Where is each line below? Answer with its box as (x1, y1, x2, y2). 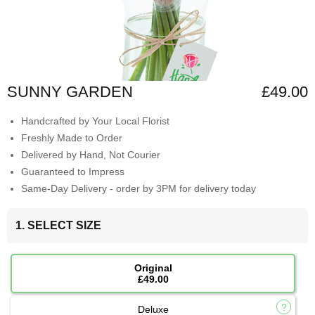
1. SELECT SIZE (15, 219, 101, 232)
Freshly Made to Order (21, 132, 122, 144)
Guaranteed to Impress (21, 166, 124, 178)
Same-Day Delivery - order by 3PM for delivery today (21, 183, 256, 195)
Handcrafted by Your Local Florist (21, 115, 169, 127)
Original (134, 262, 172, 274)
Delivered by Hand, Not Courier (21, 149, 160, 161)
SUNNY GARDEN (7, 83, 133, 101)
